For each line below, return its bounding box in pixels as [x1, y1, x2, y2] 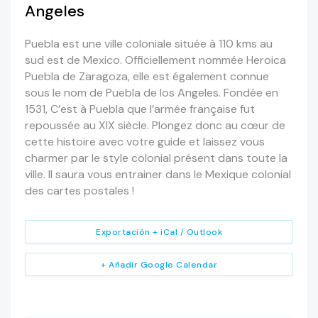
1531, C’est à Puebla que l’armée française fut [25, 102, 255, 117]
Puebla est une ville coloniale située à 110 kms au [25, 36, 273, 52]
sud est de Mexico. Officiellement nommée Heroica [25, 53, 286, 68]
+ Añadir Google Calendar [101, 259, 217, 271]
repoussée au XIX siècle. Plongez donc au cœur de [25, 118, 285, 133]
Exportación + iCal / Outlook [96, 226, 222, 238]
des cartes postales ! [25, 183, 134, 199]
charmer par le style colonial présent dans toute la [25, 150, 287, 166]
